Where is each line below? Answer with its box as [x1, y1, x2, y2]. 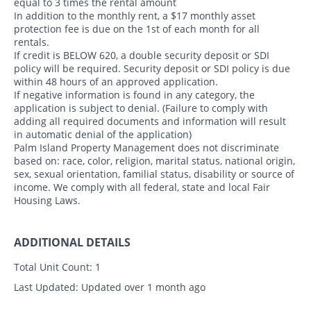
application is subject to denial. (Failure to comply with [14, 101, 268, 115]
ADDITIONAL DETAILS [14, 235, 131, 251]
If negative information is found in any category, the [14, 88, 255, 102]
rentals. [14, 35, 49, 49]
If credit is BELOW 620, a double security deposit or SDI [14, 49, 269, 62]
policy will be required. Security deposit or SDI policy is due [14, 62, 290, 76]
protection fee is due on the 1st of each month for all [14, 22, 260, 36]
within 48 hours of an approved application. [14, 75, 218, 89]
